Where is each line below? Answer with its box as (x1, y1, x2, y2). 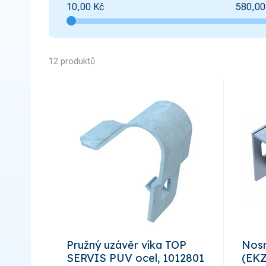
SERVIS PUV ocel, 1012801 (66, 251, 204, 265)
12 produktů (49, 55, 95, 66)
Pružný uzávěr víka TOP (66, 237, 186, 252)
